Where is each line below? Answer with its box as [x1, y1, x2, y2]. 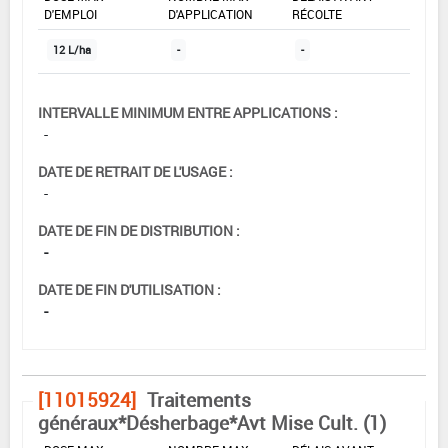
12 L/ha [53, 42, 91, 57]
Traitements [147, 386, 251, 413]
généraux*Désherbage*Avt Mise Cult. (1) [38, 409, 386, 436]
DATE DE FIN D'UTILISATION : [38, 279, 221, 299]
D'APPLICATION [168, 5, 253, 22]
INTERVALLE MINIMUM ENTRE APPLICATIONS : [38, 102, 338, 122]
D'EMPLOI [44, 5, 97, 22]
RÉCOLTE [292, 5, 342, 22]
